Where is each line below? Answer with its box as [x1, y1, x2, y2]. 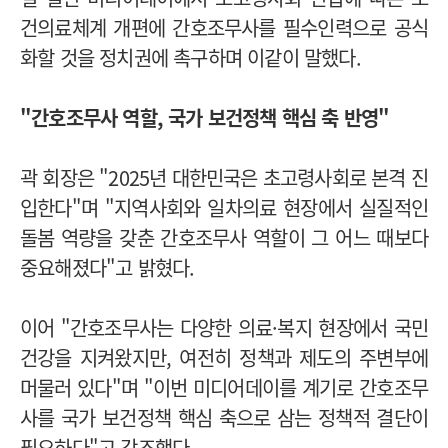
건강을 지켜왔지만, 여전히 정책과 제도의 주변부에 [20, 343, 428, 373]
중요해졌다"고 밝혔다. [20, 253, 195, 283]
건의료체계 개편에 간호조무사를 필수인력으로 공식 [20, 13, 428, 43]
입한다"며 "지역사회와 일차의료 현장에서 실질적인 [20, 193, 428, 223]
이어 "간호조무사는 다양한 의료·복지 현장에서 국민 [20, 313, 428, 343]
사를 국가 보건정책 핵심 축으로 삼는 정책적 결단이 [20, 403, 428, 433]
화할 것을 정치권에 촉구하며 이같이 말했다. [20, 43, 361, 73]
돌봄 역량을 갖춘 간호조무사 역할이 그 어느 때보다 [20, 223, 428, 253]
